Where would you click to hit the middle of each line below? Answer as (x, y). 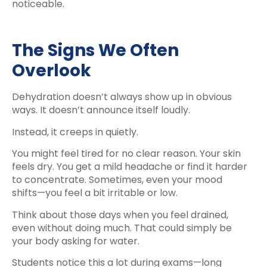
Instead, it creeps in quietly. (75, 132)
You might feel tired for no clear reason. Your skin (126, 154)
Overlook (52, 71)
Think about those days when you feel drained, (120, 215)
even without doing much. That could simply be (122, 228)
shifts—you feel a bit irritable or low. (95, 193)
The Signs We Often (95, 51)
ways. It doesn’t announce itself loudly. (101, 110)
